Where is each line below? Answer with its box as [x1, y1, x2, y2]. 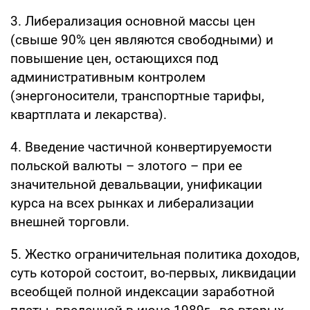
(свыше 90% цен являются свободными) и [10, 31, 273, 48]
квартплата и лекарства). [10, 106, 167, 122]
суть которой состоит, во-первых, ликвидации [10, 264, 296, 281]
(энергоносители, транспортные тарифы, [10, 87, 264, 104]
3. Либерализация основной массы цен [10, 12, 255, 29]
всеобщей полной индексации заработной [10, 283, 275, 300]
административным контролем [10, 69, 206, 85]
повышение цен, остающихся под [10, 50, 218, 66]
